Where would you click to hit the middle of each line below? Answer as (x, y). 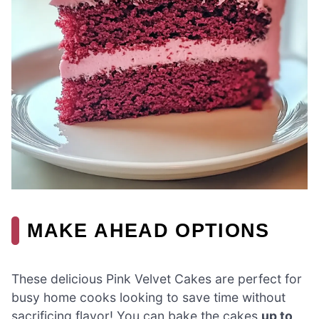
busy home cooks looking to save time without (148, 298)
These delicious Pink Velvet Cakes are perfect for (157, 279)
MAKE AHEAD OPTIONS (148, 230)
